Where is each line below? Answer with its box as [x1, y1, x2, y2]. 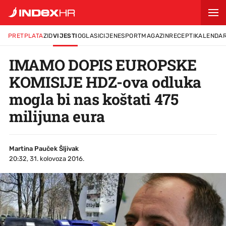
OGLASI [77, 32, 100, 39]
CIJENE [99, 32, 122, 39]
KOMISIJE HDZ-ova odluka [9, 72, 202, 92]
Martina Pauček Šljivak [9, 145, 79, 152]
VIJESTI [52, 32, 78, 39]
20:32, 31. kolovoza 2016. [9, 155, 84, 162]
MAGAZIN [141, 32, 169, 39]
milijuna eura [9, 106, 105, 126]
